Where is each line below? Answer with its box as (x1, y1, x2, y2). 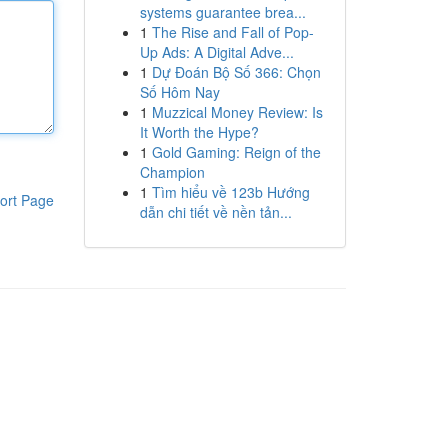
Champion (139, 162, 205, 182)
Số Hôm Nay (139, 82, 220, 102)
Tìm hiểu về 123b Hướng (151, 182, 310, 202)
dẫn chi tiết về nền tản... (139, 202, 292, 222)
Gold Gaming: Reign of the (151, 142, 321, 162)
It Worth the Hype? (139, 122, 259, 142)
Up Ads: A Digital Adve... (139, 42, 294, 62)
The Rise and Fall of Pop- (151, 22, 314, 42)
